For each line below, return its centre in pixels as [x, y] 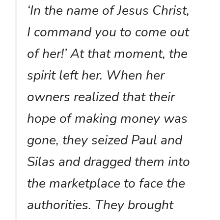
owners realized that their [101, 96]
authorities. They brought [100, 205]
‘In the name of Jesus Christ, [108, 10]
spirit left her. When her [96, 75]
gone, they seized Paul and [105, 140]
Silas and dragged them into [109, 161]
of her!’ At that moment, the [107, 53]
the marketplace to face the [106, 183]
